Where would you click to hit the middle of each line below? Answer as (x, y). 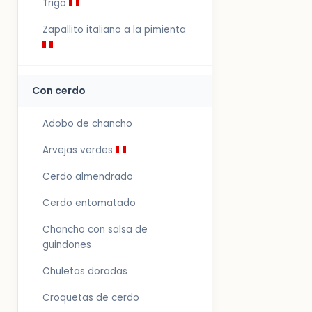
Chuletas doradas (85, 271)
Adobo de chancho (87, 124)
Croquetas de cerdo (91, 298)
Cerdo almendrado (88, 177)
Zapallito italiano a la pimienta (114, 30)
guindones (67, 245)
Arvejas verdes (79, 150)
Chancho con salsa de (95, 229)
